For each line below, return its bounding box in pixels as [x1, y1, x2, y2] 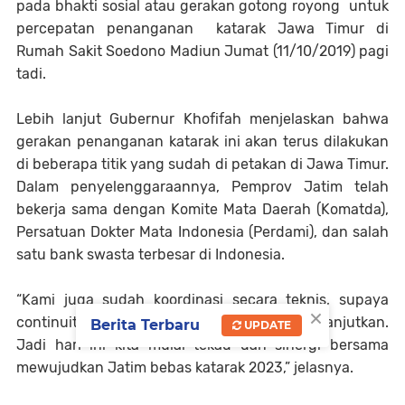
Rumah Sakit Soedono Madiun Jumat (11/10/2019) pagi [16, 42, 389, 61]
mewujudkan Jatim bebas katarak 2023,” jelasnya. [16, 359, 357, 377]
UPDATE [241, 317, 291, 332]
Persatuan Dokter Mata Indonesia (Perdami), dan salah [16, 223, 389, 241]
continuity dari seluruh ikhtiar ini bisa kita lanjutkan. [16, 314, 389, 332]
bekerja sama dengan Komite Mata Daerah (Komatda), [16, 201, 389, 219]
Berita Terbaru [90, 316, 200, 334]
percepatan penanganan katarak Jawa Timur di [16, 20, 389, 38]
